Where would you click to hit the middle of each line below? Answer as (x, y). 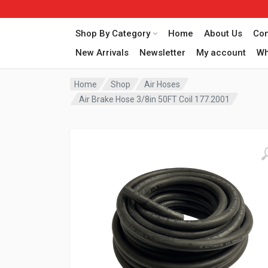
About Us (223, 33)
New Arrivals (102, 53)
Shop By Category (113, 33)
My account (221, 53)
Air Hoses (162, 84)
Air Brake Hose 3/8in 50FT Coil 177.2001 (155, 99)
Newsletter (162, 53)
